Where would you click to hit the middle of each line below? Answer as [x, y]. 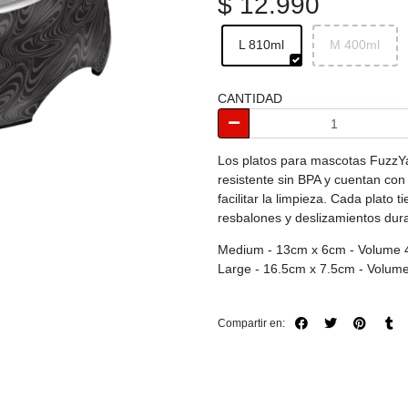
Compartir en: [251, 323]
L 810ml [261, 45]
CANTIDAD [250, 98]
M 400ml [355, 45]
